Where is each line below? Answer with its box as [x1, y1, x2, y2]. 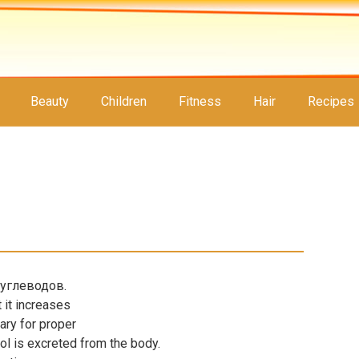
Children [101, 94, 147, 109]
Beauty [30, 94, 69, 109]
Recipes [308, 94, 354, 109]
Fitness [179, 94, 221, 109]
